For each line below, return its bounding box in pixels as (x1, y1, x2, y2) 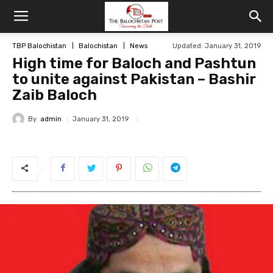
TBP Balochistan (12, 41, 66, 50)
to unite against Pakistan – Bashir (12, 71, 256, 88)
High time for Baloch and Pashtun (12, 55, 256, 72)
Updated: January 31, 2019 (172, 42, 261, 50)
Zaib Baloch (12, 87, 97, 104)
